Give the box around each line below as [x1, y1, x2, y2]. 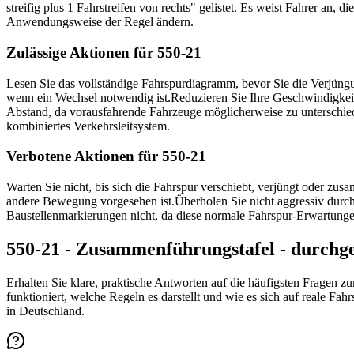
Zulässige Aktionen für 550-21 [6, 43, 201, 61]
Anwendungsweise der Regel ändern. [6, 15, 194, 29]
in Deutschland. [6, 303, 85, 318]
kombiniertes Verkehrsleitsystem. [6, 119, 170, 133]
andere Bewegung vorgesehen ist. [6, 194, 175, 208]
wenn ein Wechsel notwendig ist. [6, 90, 171, 104]
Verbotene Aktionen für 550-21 [6, 148, 206, 165]
